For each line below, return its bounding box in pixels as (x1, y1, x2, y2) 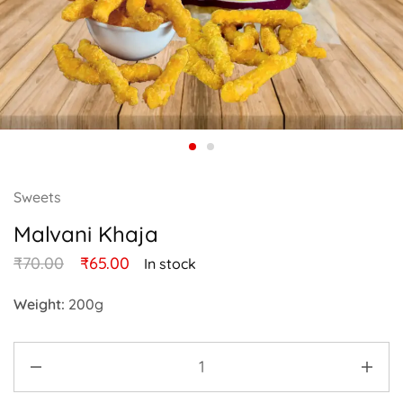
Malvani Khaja (13, 220, 158, 247)
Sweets (13, 188, 61, 206)
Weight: (13, 295, 65, 313)
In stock (144, 254, 196, 273)
